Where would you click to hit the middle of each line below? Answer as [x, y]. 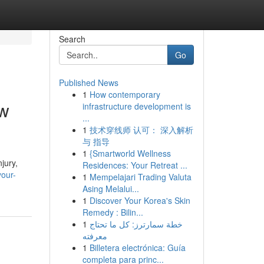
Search [72, 39]
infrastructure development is [136, 106]
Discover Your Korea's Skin [140, 200]
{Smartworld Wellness [130, 153]
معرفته [95, 236]
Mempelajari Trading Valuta [140, 177]
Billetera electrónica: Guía [137, 247]
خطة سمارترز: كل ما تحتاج [136, 224]
